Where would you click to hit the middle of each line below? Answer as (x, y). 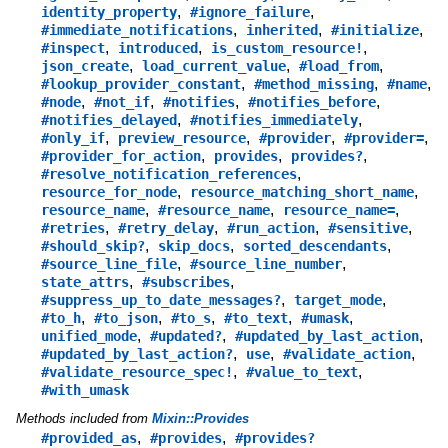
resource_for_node (108, 192)
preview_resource (181, 138)
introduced (157, 48)
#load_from (338, 66)
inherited (281, 30)
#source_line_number (265, 264)
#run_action (270, 228)
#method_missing (313, 84)
